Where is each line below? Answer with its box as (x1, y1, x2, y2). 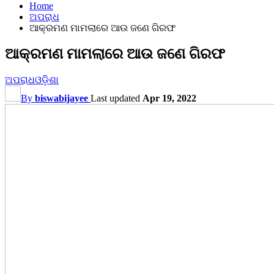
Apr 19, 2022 (143, 92, 196, 103)
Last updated (91, 92, 143, 103)
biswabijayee (35, 92, 88, 103)
